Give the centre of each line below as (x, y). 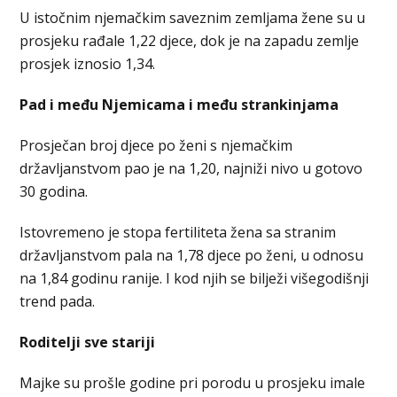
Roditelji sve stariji (88, 342)
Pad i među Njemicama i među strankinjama (179, 104)
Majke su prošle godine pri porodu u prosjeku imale (193, 382)
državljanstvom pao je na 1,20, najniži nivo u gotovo (191, 168)
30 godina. (54, 191)
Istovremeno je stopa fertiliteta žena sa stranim (178, 232)
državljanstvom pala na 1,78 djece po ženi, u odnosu (192, 255)
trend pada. (58, 301)
